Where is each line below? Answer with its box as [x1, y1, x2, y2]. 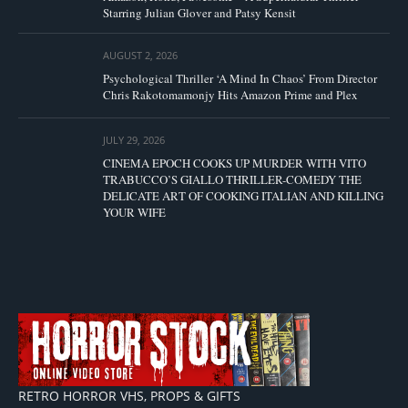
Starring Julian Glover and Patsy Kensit [103, 4, 296, 21]
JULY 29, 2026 [103, 133, 165, 148]
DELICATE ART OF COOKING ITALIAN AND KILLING [103, 188, 383, 205]
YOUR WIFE [103, 204, 166, 221]
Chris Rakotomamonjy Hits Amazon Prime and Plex [103, 86, 358, 103]
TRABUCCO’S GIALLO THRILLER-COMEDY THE [103, 171, 362, 189]
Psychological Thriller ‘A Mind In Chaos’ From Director [103, 69, 377, 87]
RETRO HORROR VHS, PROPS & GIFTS [18, 387, 240, 405]
